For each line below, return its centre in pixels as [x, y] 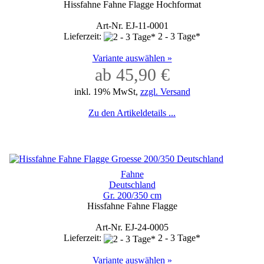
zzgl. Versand [165, 92]
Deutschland [132, 185]
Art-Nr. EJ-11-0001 [132, 25]
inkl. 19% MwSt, [107, 92]
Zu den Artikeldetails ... [132, 113]
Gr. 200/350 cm [132, 196]
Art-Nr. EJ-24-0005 [132, 227]
